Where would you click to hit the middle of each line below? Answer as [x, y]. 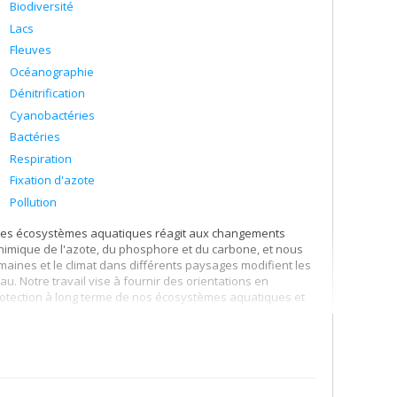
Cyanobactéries [52, 115]
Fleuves [31, 50]
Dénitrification [47, 93]
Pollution [33, 202]
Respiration [41, 158]
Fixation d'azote [52, 180]
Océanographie [52, 71]
